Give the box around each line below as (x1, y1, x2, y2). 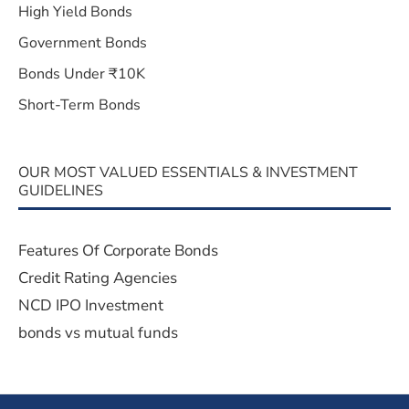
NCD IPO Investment (18, 294, 163, 316)
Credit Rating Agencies (18, 267, 177, 288)
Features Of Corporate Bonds (18, 239, 218, 261)
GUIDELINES (18, 180, 103, 201)
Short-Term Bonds (18, 94, 141, 115)
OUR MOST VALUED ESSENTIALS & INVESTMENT (18, 162, 358, 183)
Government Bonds (18, 32, 147, 53)
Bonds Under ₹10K (18, 63, 145, 84)
